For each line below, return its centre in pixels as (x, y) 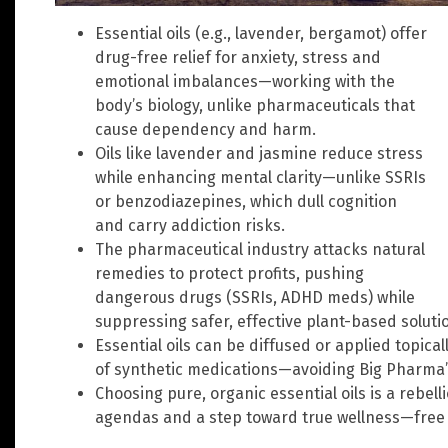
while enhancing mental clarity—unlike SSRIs (260, 177)
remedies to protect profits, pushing (229, 273)
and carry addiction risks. (190, 225)
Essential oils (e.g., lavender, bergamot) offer (261, 33)
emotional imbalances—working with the (245, 81)
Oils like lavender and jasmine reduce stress (259, 153)
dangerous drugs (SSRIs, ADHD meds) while (255, 297)
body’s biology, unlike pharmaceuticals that (255, 105)
